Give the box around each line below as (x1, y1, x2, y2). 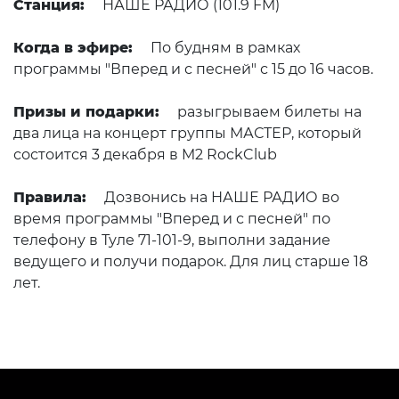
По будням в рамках (151, 39, 300, 56)
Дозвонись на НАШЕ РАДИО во (104, 189, 339, 206)
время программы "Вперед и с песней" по (13, 210, 330, 227)
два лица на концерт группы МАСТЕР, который (13, 125, 362, 142)
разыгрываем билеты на (177, 103, 362, 120)
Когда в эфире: (13, 39, 133, 56)
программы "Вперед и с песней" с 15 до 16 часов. (13, 61, 373, 77)
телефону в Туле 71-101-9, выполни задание (13, 232, 330, 248)
